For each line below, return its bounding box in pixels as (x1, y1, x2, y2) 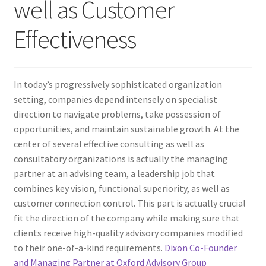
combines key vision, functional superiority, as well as (13, 182, 230, 195)
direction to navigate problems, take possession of (13, 108, 221, 121)
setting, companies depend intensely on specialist (13, 93, 217, 106)
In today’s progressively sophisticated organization (13, 78, 222, 91)
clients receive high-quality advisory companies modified (13, 227, 243, 239)
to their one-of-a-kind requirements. (13, 242, 164, 254)
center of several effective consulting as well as (13, 138, 204, 150)
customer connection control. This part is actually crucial (13, 197, 246, 210)
